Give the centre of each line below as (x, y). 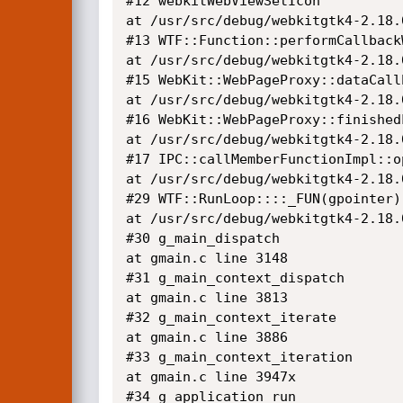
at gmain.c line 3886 (206, 337)
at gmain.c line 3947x (210, 377)
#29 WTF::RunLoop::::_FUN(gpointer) (263, 199)
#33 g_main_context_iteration (239, 357)
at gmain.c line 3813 (206, 298)
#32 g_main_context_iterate (231, 318)
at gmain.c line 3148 (206, 258)
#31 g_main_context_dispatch (235, 278)
